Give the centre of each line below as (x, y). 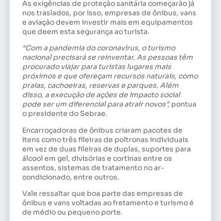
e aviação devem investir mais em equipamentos (108, 22)
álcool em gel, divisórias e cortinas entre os (97, 158)
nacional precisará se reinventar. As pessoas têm (108, 57)
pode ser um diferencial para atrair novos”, (96, 104)
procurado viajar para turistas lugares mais (97, 67)
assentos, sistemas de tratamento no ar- (93, 167)
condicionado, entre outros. (71, 177)
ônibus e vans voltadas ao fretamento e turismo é (108, 203)
